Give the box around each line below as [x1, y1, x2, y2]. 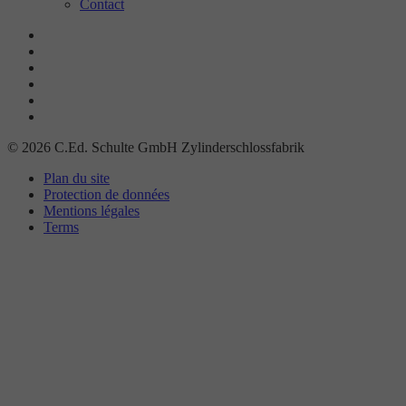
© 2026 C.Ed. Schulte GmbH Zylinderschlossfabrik [7, 139, 304, 155]
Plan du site [43, 169, 110, 186]
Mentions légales [43, 202, 140, 218]
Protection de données [43, 186, 169, 202]
